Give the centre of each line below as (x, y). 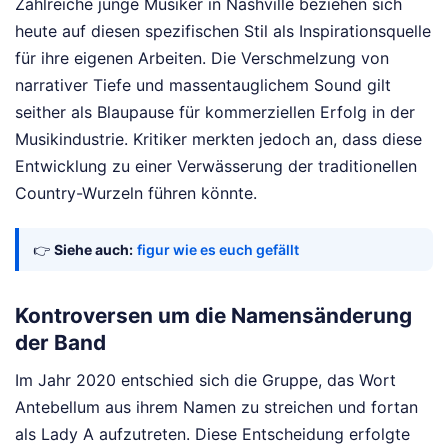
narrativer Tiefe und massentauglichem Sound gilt (203, 84)
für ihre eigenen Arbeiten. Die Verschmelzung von (202, 57)
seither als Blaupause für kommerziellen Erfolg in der (215, 111)
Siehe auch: (93, 249)
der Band (60, 343)
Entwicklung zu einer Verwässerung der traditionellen (216, 165)
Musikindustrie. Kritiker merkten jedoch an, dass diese (218, 138)
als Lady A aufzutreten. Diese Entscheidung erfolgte (212, 433)
